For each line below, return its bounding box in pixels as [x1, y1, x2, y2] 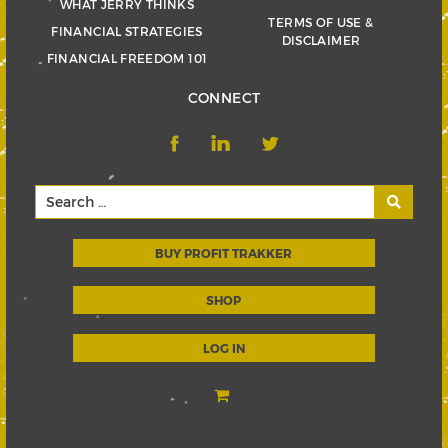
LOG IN [202, 340, 245, 355]
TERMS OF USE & [268, 15, 374, 30]
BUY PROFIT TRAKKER [155, 245, 293, 260]
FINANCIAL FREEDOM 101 [46, 51, 208, 66]
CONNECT [187, 89, 261, 107]
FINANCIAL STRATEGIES [51, 24, 203, 39]
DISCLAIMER [281, 33, 361, 48]
